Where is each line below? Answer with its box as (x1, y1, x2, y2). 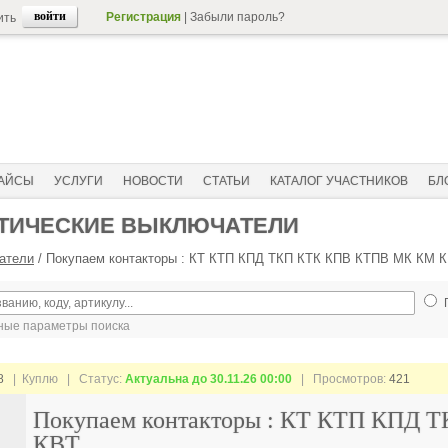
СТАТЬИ (203, 174, 250, 188)
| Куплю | (4, 372, 79, 386)
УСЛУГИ (54, 174, 103, 188)
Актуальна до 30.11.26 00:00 (125, 372, 295, 386)
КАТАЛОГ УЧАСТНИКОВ (270, 174, 408, 188)
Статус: (79, 372, 125, 386)
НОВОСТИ (123, 174, 183, 188)
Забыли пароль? (190, 10, 285, 24)
